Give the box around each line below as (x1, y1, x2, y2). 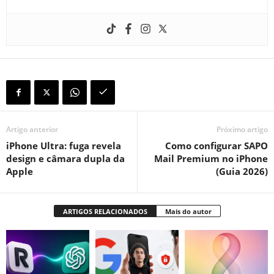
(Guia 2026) (216, 165, 268, 177)
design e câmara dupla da (6, 152, 125, 165)
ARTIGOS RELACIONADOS (62, 206, 147, 216)
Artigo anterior (6, 124, 58, 135)
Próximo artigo (217, 124, 268, 135)
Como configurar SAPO (165, 139, 268, 152)
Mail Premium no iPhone (154, 152, 268, 165)
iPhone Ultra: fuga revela (6, 139, 121, 152)
